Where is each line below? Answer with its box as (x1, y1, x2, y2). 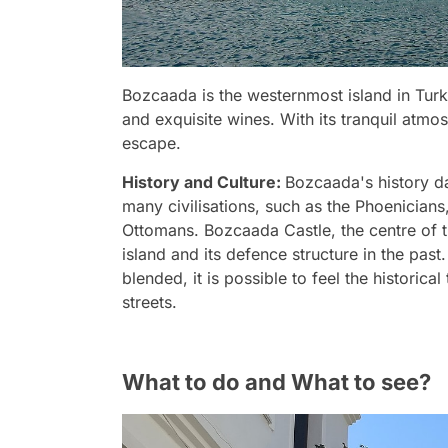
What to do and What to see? (122, 369, 431, 396)
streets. (122, 292, 177, 313)
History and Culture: (122, 172, 285, 193)
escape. (122, 133, 181, 154)
